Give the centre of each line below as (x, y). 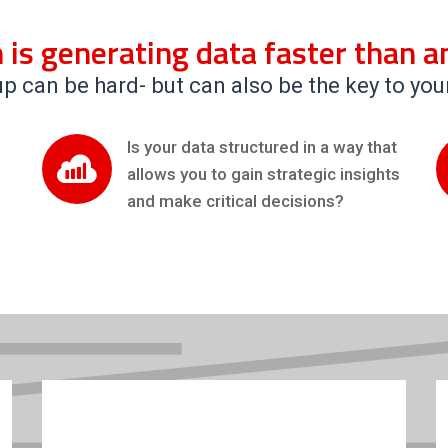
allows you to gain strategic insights (264, 174)
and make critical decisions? (236, 201)
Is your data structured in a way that (262, 147)
